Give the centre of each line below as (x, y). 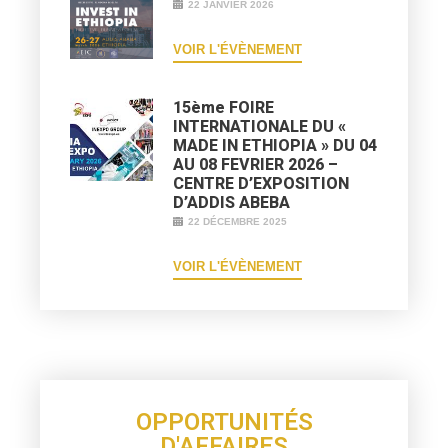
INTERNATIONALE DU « (260, 126)
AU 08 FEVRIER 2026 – (256, 164)
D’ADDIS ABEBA (232, 202)
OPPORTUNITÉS (224, 421)
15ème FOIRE (224, 107)
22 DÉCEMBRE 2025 (238, 221)
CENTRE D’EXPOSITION (261, 183)
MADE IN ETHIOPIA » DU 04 (275, 145)
